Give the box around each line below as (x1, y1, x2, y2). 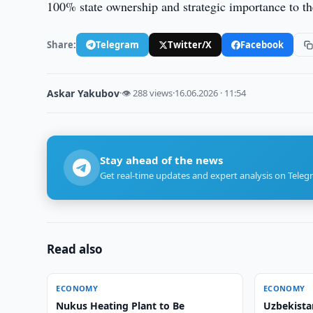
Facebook (240, 38, 284, 51)
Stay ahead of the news (100, 153, 224, 167)
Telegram (96, 38, 140, 51)
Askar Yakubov (47, 87, 120, 100)
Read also (47, 241, 103, 257)
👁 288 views (122, 87, 173, 99)
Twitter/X (168, 38, 212, 51)
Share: (47, 38, 77, 51)
